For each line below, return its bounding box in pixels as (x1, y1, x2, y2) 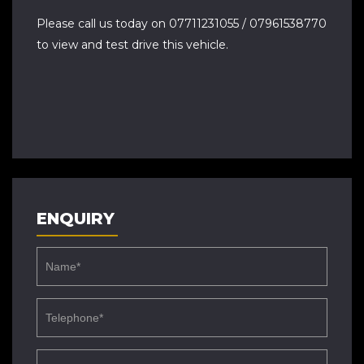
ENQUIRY (37, 209, 115, 228)
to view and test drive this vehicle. (37, 37, 228, 52)
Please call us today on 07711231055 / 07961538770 (37, 16, 327, 31)
